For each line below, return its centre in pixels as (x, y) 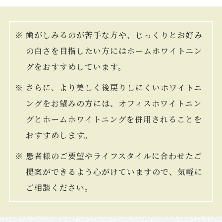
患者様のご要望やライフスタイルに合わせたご (114, 156)
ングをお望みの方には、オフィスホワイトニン (113, 104)
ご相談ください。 (59, 188)
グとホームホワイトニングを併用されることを (114, 119)
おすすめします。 (59, 135)
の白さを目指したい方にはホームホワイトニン (114, 51)
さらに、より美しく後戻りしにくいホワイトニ (114, 88)
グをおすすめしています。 (76, 67)
